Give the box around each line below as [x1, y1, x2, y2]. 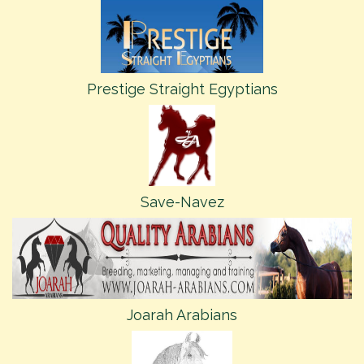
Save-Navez [140, 193, 224, 210]
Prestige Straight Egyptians [86, 80, 278, 97]
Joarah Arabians [127, 306, 237, 323]
